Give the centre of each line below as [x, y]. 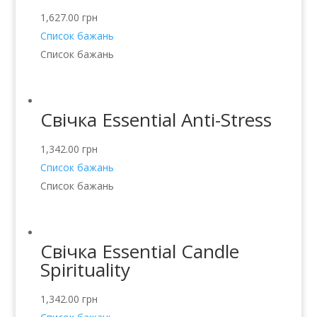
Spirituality [85, 270]
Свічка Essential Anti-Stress [156, 120]
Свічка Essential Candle [139, 252]
